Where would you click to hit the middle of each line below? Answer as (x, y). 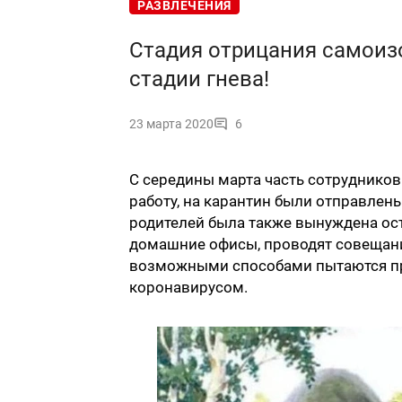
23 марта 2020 (171, 124)
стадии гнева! (199, 79)
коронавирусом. (188, 288)
